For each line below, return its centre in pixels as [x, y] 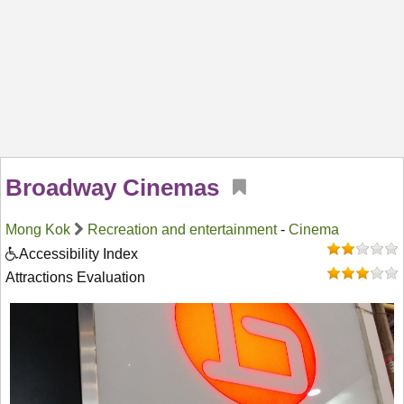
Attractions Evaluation [75, 277]
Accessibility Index [78, 254]
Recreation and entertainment [182, 230]
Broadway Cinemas [112, 188]
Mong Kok [38, 230]
